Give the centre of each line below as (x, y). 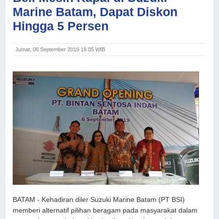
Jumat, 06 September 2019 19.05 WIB (60, 50)
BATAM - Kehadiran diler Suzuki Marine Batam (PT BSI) (99, 200)
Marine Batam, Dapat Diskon (95, 11)
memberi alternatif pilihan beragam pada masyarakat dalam (105, 211)
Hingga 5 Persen (61, 26)
